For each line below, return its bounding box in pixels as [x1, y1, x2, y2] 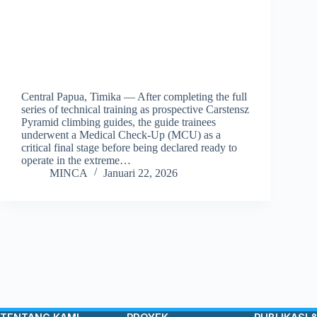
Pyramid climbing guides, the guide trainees [21, 115, 216, 128]
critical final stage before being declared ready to [21, 141, 237, 154]
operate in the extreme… [21, 154, 131, 166]
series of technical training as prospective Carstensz [21, 103, 249, 115]
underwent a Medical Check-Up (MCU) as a [21, 128, 221, 141]
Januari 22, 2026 [103, 166, 178, 179]
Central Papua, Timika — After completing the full [21, 90, 247, 103]
